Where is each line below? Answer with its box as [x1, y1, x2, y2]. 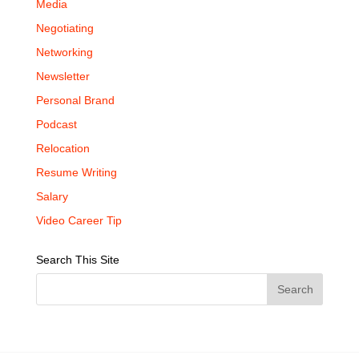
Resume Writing [35, 166, 117, 179]
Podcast [35, 118, 77, 131]
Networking [35, 46, 93, 58]
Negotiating [35, 22, 94, 34]
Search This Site [35, 253, 119, 266]
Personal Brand [35, 94, 115, 107]
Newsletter [35, 70, 90, 83]
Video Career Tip [35, 214, 122, 227]
